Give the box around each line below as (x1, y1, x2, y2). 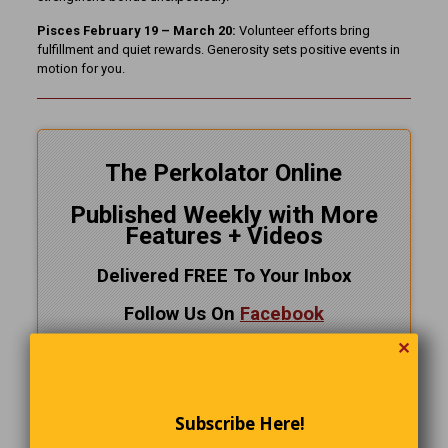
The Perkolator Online (105, 158, 343, 187)
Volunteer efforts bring (238, 22, 370, 38)
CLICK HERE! (75, 376, 184, 399)
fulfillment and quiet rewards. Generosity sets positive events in (36, 41, 400, 57)
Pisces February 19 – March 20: (36, 22, 239, 38)
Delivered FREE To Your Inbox (96, 264, 351, 287)
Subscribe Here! (175, 411, 306, 435)
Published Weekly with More (69, 200, 378, 229)
